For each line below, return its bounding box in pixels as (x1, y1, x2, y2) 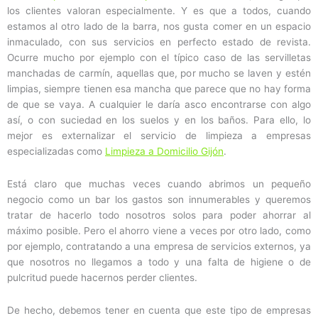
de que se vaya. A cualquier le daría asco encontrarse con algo (7, 99, 311, 111)
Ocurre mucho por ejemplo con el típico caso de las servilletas (7, 52, 311, 64)
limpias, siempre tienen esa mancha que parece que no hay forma (7, 83, 311, 95)
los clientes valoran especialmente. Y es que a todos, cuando (7, 5, 311, 17)
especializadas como (7, 146, 105, 158)
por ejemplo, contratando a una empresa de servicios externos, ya (7, 241, 311, 253)
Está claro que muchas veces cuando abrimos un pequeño (7, 178, 311, 190)
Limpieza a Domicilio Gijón (105, 146, 224, 158)
